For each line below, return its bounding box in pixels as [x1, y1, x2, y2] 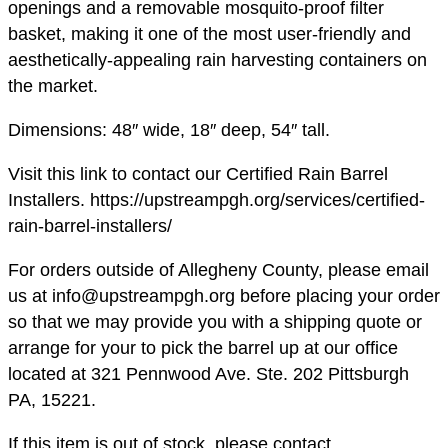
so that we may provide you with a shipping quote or [8, 312, 422, 333]
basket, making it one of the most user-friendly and [8, 24, 411, 45]
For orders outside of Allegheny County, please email [8, 260, 429, 281]
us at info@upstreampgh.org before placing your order [8, 286, 440, 307]
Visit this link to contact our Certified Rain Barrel [8, 164, 388, 185]
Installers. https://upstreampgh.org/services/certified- [8, 190, 425, 211]
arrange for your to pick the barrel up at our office [8, 338, 398, 359]
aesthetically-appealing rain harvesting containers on [8, 50, 427, 71]
